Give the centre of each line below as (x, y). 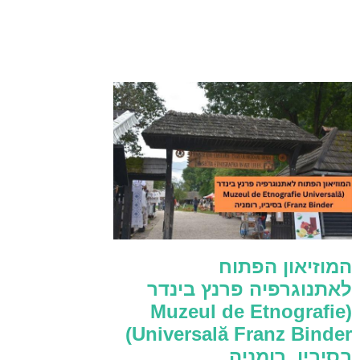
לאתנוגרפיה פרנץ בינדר (250, 289)
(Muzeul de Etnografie (248, 312)
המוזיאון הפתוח (285, 267)
